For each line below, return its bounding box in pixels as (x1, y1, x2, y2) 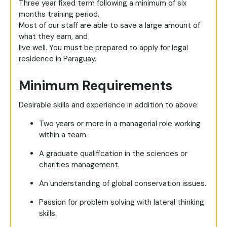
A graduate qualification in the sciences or (39, 148, 187, 159)
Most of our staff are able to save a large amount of (19, 20, 200, 31)
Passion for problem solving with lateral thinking (39, 197, 204, 208)
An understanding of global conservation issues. (39, 178, 206, 189)
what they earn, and (19, 31, 88, 42)
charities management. (39, 160, 120, 170)
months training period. (19, 9, 99, 20)
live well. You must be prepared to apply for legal (19, 43, 188, 53)
